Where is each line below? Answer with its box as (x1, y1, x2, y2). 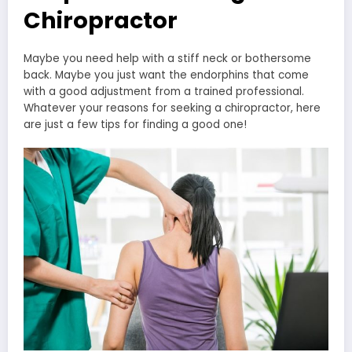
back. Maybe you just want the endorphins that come (24, 68, 309, 83)
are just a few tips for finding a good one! (24, 117, 247, 133)
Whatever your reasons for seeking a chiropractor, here (24, 101, 321, 116)
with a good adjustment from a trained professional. (24, 84, 304, 100)
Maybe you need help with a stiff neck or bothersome (24, 51, 311, 67)
